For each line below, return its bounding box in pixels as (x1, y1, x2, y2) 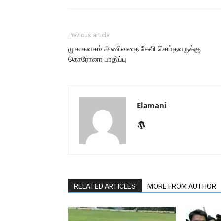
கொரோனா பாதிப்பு (68, 55, 126, 64)
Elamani (137, 100, 167, 110)
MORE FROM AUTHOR (147, 183, 216, 191)
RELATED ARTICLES (74, 183, 136, 191)
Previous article (68, 32, 109, 39)
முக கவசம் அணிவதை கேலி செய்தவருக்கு (68, 44, 201, 54)
